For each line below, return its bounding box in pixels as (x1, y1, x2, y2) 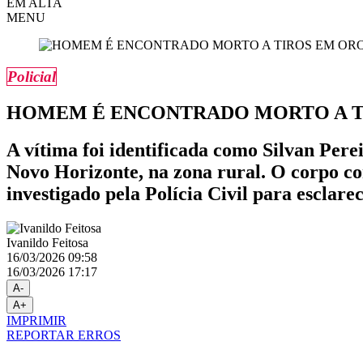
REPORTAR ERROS (6, 328, 121, 343)
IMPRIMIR (6, 314, 66, 328)
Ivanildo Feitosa (6, 236, 88, 250)
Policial (7, 67, 56, 85)
